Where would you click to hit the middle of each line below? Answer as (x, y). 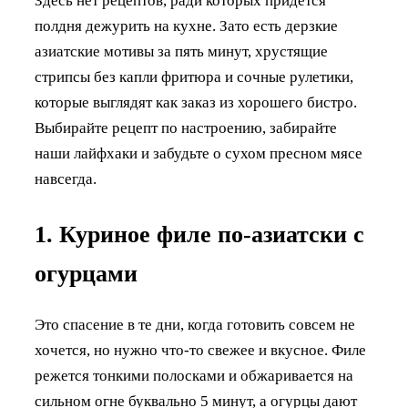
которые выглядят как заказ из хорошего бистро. (196, 102)
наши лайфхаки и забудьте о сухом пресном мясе (199, 153)
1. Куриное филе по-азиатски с (199, 234)
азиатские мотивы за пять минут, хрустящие (181, 51)
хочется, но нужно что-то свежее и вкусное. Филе (200, 351)
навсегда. (66, 178)
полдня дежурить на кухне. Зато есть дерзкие (186, 25)
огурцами (86, 273)
